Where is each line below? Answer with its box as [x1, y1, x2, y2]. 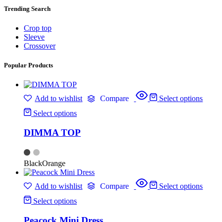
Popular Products [4, 61, 53, 69]
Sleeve [24, 32, 45, 41]
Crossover [24, 41, 55, 50]
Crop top [24, 23, 52, 32]
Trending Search [4, 4, 51, 12]
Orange [42, 159, 65, 167]
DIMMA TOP [24, 127, 81, 138]
